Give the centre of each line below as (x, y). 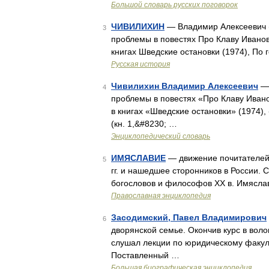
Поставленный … (145, 255)
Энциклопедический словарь (161, 136)
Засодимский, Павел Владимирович (189, 217)
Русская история (141, 64)
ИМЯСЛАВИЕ (138, 158)
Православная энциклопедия (161, 196)
